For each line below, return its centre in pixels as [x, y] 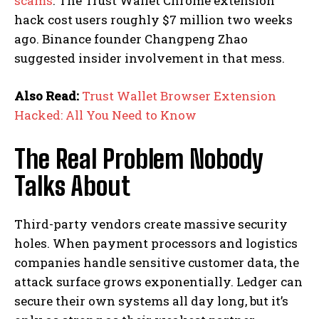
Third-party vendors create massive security [151, 224]
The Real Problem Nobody [138, 159]
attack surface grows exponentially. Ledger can [158, 282]
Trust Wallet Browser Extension [179, 96]
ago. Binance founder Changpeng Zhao [131, 39]
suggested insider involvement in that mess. [150, 58]
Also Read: [47, 96]
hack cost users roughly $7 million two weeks [153, 20]
